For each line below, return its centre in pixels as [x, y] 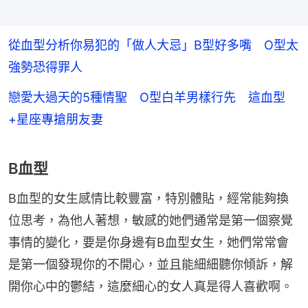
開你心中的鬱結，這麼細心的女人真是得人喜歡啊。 [151, 287]
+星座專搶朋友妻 [56, 120]
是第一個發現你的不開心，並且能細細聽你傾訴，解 [151, 265]
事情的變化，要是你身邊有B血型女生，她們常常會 [148, 243]
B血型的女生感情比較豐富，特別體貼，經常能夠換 [148, 199]
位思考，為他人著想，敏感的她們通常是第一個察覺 [151, 221]
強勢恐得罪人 [45, 67]
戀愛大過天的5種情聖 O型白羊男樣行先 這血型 [147, 98]
